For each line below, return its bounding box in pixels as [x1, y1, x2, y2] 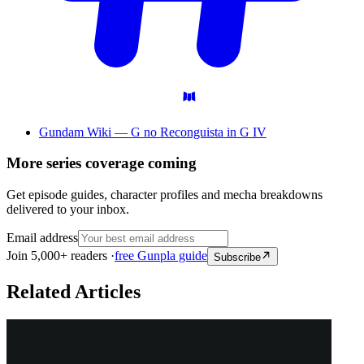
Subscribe [214, 250, 261, 263]
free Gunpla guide [115, 249, 207, 263]
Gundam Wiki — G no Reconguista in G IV [39, 124, 266, 139]
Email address [6, 231, 78, 245]
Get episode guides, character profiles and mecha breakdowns [6, 188, 323, 202]
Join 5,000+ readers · [6, 249, 115, 263]
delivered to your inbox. [6, 202, 129, 217]
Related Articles [6, 281, 141, 303]
